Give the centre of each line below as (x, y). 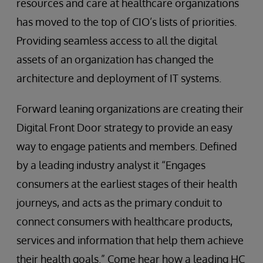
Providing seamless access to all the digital (117, 41)
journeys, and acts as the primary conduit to (119, 203)
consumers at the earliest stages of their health (127, 184)
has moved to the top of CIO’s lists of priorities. (127, 22)
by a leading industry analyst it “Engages (111, 165)
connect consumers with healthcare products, (124, 221)
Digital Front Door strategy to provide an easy (124, 127)
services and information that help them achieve (130, 240)
